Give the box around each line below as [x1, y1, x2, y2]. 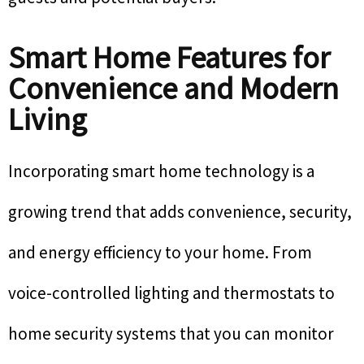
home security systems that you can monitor [8, 323, 334, 345]
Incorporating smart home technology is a [8, 160, 314, 183]
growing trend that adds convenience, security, [8, 201, 352, 223]
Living [8, 100, 87, 139]
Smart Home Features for [8, 38, 330, 77]
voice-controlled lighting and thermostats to [8, 282, 335, 305]
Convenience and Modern [8, 69, 339, 108]
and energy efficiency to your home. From [8, 241, 312, 264]
